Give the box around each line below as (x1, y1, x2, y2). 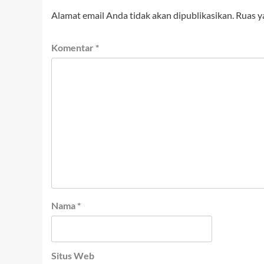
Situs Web (51, 250, 94, 262)
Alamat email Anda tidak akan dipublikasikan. (51, 9, 234, 21)
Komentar (51, 42, 95, 54)
